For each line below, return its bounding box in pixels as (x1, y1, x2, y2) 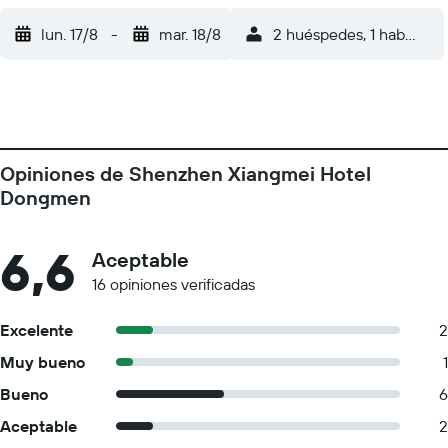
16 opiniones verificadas (92, 274, 255, 294)
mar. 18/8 (159, 24, 221, 44)
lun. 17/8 (41, 24, 98, 44)
